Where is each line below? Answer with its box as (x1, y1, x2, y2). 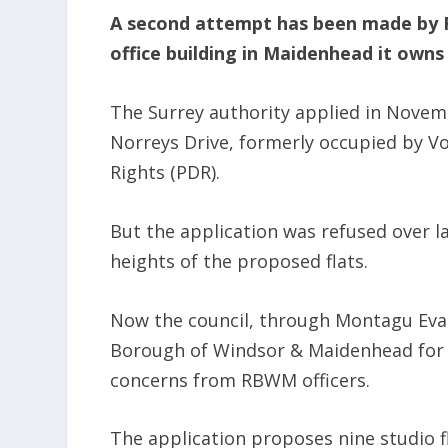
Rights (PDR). (110, 160, 221, 185)
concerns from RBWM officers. (110, 367, 371, 392)
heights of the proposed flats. (110, 248, 369, 273)
